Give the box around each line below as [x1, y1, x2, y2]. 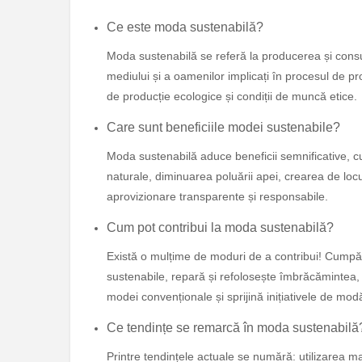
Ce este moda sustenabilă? [107, 20, 263, 35]
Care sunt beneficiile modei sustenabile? [107, 120, 340, 135]
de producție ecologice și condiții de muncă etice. [107, 90, 357, 103]
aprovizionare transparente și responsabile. [107, 190, 328, 204]
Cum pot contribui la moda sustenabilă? [107, 221, 334, 235]
